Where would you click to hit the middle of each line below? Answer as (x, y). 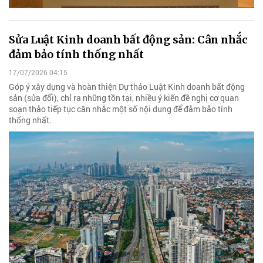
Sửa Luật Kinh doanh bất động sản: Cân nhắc (128, 39)
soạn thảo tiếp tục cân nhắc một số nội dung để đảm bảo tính (121, 109)
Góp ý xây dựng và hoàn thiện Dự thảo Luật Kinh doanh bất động (127, 87)
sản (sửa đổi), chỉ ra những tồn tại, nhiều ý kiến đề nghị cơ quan (124, 98)
